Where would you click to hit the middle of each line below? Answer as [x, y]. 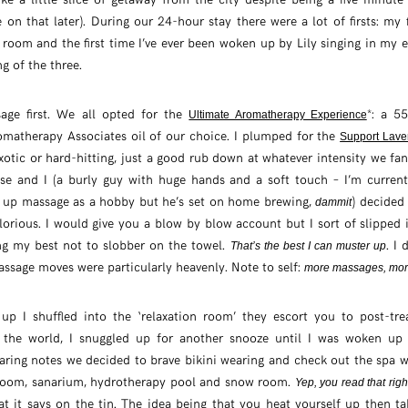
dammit [334, 203]
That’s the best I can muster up [308, 246]
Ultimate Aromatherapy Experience [278, 115]
